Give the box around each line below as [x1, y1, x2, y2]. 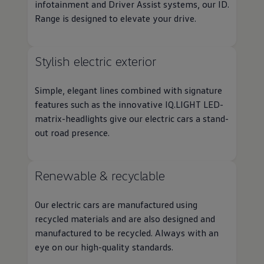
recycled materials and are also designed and [34, 213, 215, 225]
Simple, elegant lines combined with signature [34, 84, 222, 97]
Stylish [34, 53, 70, 70]
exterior [111, 53, 159, 70]
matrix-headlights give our [34, 113, 143, 125]
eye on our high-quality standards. [34, 241, 173, 253]
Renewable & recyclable [34, 167, 165, 184]
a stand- [193, 113, 229, 125]
